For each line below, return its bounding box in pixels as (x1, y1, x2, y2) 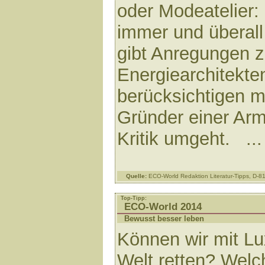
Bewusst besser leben (124, 214, 204, 223)
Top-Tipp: (121, 195, 147, 201)
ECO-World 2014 (124, 201, 202, 212)
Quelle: (126, 173, 147, 179)
